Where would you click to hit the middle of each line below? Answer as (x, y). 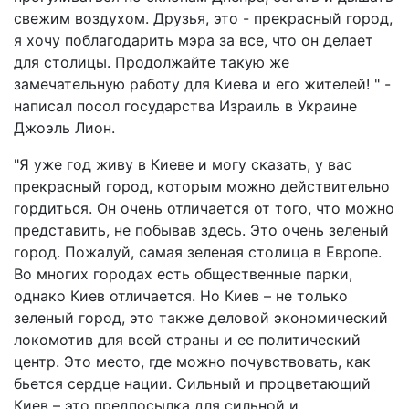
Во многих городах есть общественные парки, (183, 273)
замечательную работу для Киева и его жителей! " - (202, 84)
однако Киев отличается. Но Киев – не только (181, 295)
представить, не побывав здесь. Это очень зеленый (201, 230)
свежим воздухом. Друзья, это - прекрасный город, (203, 18)
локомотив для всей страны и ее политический (187, 339)
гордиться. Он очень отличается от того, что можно (204, 208)
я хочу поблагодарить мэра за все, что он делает (194, 40)
